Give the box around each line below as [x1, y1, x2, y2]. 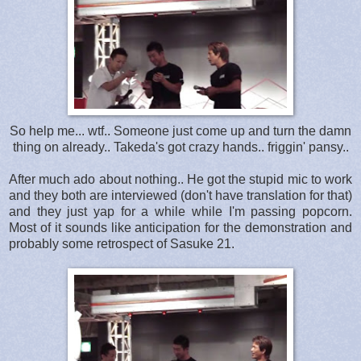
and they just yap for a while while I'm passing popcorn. [9, 204, 352, 218]
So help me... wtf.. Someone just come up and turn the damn [10, 123, 351, 138]
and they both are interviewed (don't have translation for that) [9, 188, 352, 202]
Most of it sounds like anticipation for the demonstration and [9, 220, 352, 234]
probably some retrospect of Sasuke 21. [9, 236, 234, 251]
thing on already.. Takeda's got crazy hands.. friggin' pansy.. [12, 139, 349, 154]
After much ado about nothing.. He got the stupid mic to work [9, 172, 352, 186]
